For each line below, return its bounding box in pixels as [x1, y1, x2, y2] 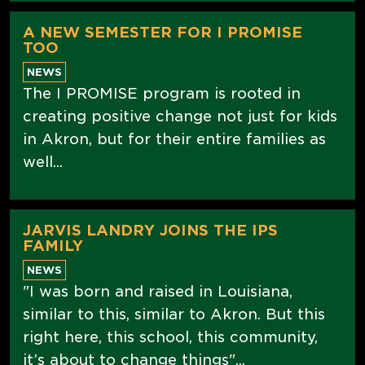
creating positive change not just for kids [23, 107, 337, 125]
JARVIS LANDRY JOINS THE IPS [23, 221, 278, 239]
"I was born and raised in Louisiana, [23, 282, 292, 300]
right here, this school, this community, [23, 328, 318, 345]
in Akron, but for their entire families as [23, 130, 326, 147]
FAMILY [23, 236, 83, 254]
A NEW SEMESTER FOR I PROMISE [23, 23, 302, 41]
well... [23, 152, 63, 170]
